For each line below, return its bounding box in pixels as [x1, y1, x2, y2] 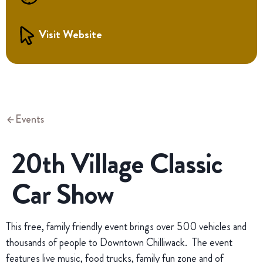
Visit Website [39, 26, 102, 43]
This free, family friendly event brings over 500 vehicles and [6, 219, 247, 234]
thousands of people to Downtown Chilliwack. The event [6, 235, 232, 250]
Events [15, 112, 44, 127]
